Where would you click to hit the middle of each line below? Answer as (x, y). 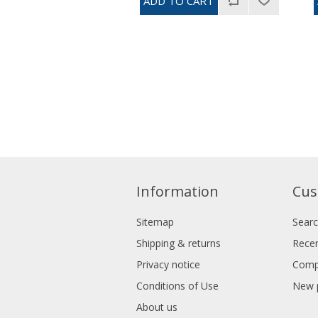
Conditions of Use (177, 285)
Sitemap (155, 221)
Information (177, 191)
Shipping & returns (179, 243)
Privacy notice (168, 264)
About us (157, 307)
